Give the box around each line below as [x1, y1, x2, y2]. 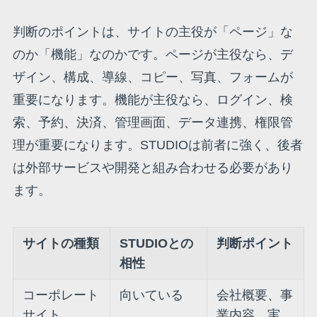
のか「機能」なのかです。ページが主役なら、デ [12, 47, 293, 62]
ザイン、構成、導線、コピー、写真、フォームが [12, 70, 293, 85]
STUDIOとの [120, 236, 194, 251]
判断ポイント [217, 236, 294, 251]
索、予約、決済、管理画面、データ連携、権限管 [12, 115, 293, 130]
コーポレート [23, 288, 100, 303]
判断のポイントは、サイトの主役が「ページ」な [12, 25, 293, 40]
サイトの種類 [23, 236, 100, 251]
